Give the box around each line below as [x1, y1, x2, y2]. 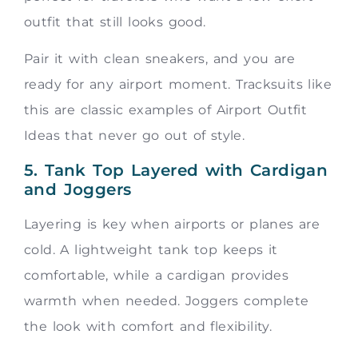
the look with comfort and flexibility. [24, 318, 272, 334]
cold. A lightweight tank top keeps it [24, 241, 278, 257]
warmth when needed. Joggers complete [24, 292, 309, 308]
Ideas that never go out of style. [24, 128, 245, 144]
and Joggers [24, 179, 132, 199]
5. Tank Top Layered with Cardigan [24, 160, 328, 180]
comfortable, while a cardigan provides [24, 267, 289, 283]
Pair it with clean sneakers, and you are [24, 51, 295, 67]
